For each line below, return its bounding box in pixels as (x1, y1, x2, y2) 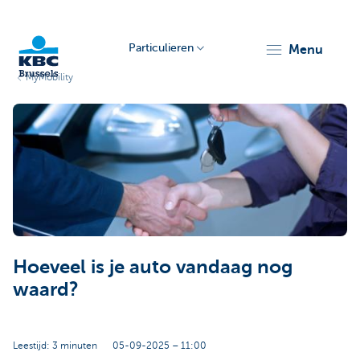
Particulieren (128, 42, 194, 54)
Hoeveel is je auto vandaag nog (13, 255, 292, 278)
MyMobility (26, 72, 73, 83)
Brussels (12, 231, 42, 241)
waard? (13, 277, 79, 301)
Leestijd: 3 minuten (13, 339, 97, 351)
